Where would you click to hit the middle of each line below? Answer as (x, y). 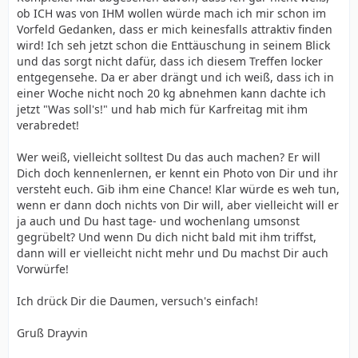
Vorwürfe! (43, 269)
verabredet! (48, 125)
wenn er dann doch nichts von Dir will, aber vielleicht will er (178, 205)
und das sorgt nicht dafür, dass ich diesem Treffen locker (170, 61)
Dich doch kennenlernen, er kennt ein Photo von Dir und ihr (177, 173)
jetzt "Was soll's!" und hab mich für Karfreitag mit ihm (162, 109)
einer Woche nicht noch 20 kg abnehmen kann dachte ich (171, 93)
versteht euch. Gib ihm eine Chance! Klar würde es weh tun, (178, 189)
